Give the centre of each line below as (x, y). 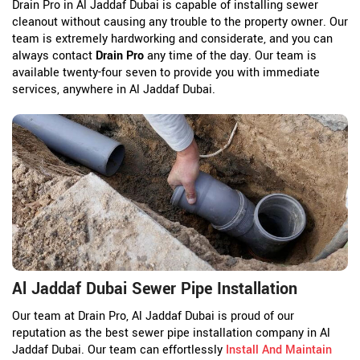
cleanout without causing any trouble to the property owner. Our (180, 22)
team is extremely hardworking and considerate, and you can (172, 39)
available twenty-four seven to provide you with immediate (166, 72)
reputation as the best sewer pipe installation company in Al (171, 333)
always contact (54, 55)
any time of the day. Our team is (230, 55)
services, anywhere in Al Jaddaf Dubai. (114, 89)
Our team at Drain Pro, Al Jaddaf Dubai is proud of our (153, 316)
